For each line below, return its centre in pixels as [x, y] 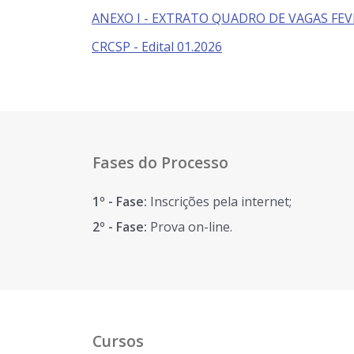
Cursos [118, 341]
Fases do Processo [160, 162]
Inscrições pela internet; [221, 201]
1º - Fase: [121, 201]
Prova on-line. [191, 227]
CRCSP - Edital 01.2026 [157, 47]
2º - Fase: [121, 227]
